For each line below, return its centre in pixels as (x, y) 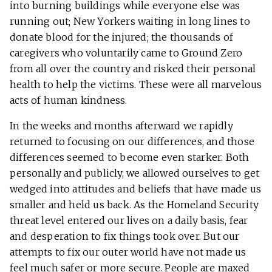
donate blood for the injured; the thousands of (122, 37)
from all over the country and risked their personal (133, 69)
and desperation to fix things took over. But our (125, 236)
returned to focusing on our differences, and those (132, 142)
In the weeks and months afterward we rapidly (121, 126)
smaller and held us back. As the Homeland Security (134, 205)
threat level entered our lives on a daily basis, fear (129, 221)
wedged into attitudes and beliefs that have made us (136, 189)
